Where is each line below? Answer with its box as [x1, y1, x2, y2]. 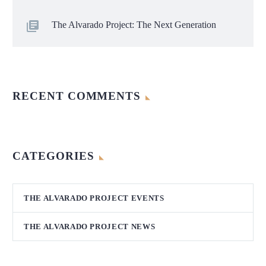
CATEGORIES [12, 149, 94, 162]
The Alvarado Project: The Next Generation [52, 19, 216, 30]
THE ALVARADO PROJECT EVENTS [24, 193, 164, 202]
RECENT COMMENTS [12, 89, 141, 102]
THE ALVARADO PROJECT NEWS [24, 221, 156, 231]
